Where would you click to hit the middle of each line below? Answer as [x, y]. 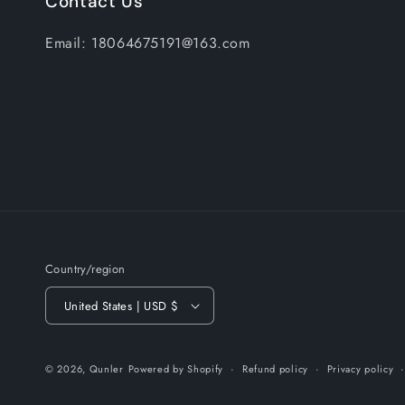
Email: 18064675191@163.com [148, 43]
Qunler [106, 369]
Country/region [85, 269]
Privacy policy [360, 369]
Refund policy [275, 369]
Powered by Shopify [176, 369]
